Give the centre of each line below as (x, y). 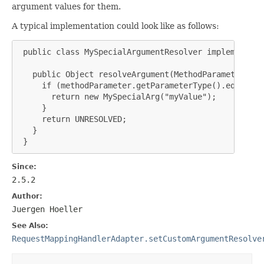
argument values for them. (66, 6)
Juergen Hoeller (47, 209)
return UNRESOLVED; (72, 119)
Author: (27, 196)
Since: (24, 166)
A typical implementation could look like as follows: (115, 26)
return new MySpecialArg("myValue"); (117, 96)
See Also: (30, 225)
